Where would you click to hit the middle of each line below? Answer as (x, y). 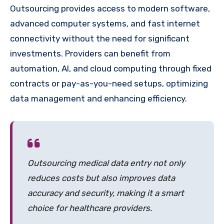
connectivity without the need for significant (100, 38)
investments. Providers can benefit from (90, 53)
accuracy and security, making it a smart (106, 193)
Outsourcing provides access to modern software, (110, 8)
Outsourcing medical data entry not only (106, 163)
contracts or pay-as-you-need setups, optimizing (109, 83)
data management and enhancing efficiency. (98, 98)
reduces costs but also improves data (101, 178)
